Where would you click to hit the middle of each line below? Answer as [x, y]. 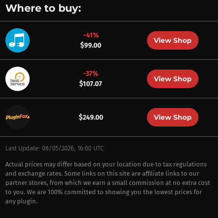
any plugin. [21, 201]
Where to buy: [43, 8]
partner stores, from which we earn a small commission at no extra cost [108, 183]
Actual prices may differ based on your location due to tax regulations [106, 164]
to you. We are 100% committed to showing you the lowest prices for [103, 192]
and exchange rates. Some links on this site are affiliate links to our [102, 173]
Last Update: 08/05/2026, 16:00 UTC [54, 148]
